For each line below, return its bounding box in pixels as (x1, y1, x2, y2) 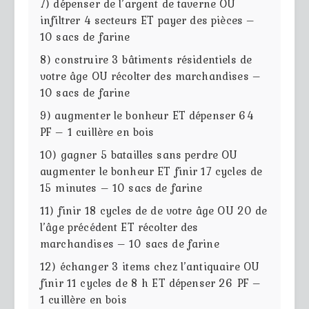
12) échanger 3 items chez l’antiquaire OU (40, 257, 260, 275)
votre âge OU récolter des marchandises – (40, 67, 261, 84)
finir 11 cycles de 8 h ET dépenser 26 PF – (40, 274, 261, 291)
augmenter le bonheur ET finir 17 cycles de (40, 162, 263, 179)
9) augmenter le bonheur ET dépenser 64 (40, 106, 254, 123)
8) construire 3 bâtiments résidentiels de (40, 50, 252, 68)
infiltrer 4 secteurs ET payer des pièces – (40, 11, 255, 28)
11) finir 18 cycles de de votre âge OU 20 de (40, 201, 268, 219)
